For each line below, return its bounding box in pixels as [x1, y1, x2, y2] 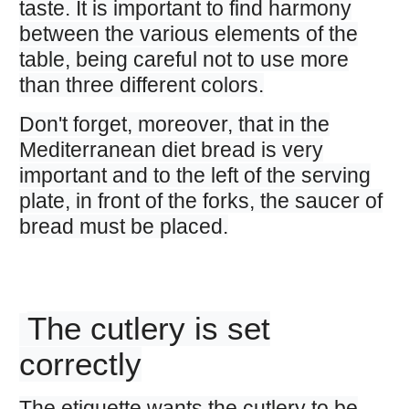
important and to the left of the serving [18, 163, 371, 188]
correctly [18, 347, 142, 383]
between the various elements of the [18, 22, 358, 47]
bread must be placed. [18, 215, 228, 239]
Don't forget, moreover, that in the [18, 112, 330, 137]
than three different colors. [18, 73, 264, 98]
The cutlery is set [26, 311, 270, 347]
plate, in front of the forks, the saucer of [18, 189, 383, 214]
